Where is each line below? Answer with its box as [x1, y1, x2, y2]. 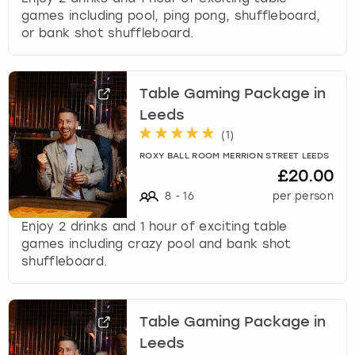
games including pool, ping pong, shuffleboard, [21, 8, 321, 23]
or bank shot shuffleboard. [21, 25, 194, 40]
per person [272, 189, 334, 202]
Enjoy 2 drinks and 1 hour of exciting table [21, 219, 288, 234]
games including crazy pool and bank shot [21, 236, 292, 251]
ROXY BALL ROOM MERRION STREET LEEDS [139, 151, 330, 161]
